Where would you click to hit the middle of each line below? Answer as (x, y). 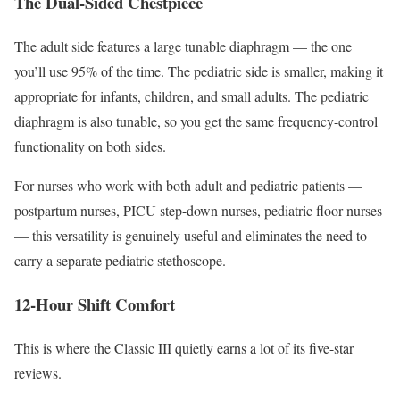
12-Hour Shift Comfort (95, 304)
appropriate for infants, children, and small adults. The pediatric (192, 96)
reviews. (38, 372)
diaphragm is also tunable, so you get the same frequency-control (196, 121)
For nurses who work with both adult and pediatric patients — (188, 186)
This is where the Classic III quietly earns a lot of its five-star (184, 347)
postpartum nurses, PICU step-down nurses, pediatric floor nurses (198, 211)
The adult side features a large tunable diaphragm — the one (183, 46)
